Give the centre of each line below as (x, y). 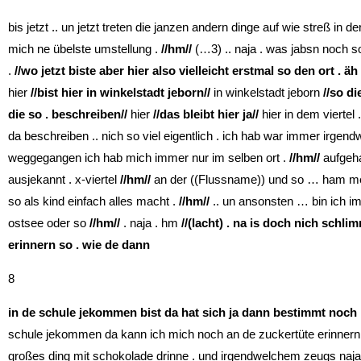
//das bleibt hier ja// (206, 114)
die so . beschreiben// (68, 114)
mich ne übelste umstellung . (85, 48)
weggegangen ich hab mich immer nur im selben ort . (149, 157)
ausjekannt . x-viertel (64, 179)
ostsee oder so (49, 222)
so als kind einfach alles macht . (92, 201)
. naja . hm (151, 222)
